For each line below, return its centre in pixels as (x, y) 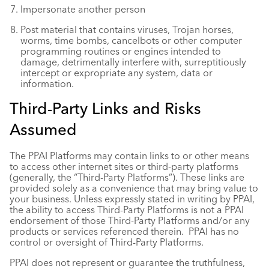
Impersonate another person (83, 9)
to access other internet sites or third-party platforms (124, 166)
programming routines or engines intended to (121, 51)
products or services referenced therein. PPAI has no (124, 231)
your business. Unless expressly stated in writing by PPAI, (132, 199)
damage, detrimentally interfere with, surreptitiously (133, 62)
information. (47, 83)
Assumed (43, 130)
